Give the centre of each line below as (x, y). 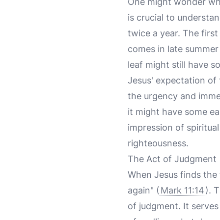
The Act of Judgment (172, 159)
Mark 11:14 (182, 190)
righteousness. (158, 143)
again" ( (144, 190)
